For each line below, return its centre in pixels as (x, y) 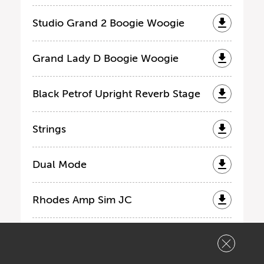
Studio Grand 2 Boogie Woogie (108, 23)
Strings (49, 129)
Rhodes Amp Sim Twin (87, 235)
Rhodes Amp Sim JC (82, 199)
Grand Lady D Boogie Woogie (105, 58)
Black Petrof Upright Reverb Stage (116, 93)
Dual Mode (60, 164)
